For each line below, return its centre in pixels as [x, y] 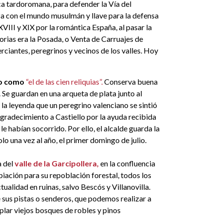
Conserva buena [130, 82]
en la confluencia [127, 163]
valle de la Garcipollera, [57, 163]
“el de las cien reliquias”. [64, 82]
